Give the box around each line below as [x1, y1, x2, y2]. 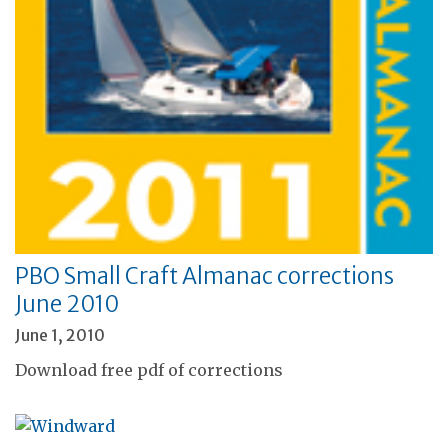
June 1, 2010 [15, 325, 105, 346]
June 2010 [15, 290, 119, 319]
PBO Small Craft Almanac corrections [15, 262, 394, 291]
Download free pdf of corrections [15, 360, 283, 381]
